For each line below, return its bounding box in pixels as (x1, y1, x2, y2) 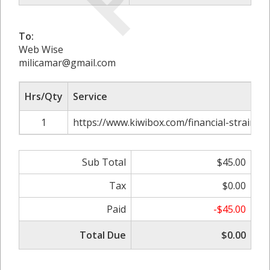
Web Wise (19, 42, 63, 56)
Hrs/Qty (25, 89, 63, 103)
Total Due (80, 228, 126, 242)
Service (73, 89, 107, 103)
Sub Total (82, 155, 126, 169)
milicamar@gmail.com (19, 55, 116, 69)
